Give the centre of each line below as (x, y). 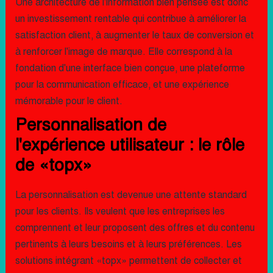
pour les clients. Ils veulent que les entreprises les (120, 211)
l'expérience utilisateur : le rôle (129, 145)
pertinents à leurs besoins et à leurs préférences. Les (128, 244)
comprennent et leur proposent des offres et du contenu (135, 228)
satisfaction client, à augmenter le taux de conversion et (134, 35)
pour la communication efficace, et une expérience (122, 85)
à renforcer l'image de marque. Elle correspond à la (123, 52)
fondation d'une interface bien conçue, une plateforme (130, 68)
